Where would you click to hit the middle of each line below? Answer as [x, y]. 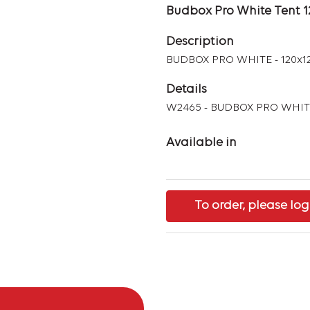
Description [200, 42]
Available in [201, 143]
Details [186, 90]
